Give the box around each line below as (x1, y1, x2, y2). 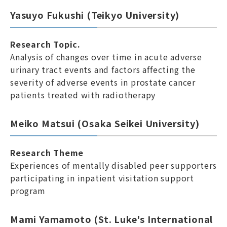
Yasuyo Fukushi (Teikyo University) (10, 8, 180, 21)
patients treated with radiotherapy (10, 89, 156, 101)
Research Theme (10, 146, 84, 159)
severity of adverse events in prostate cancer (10, 76, 196, 88)
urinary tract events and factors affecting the (10, 63, 196, 75)
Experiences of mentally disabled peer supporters (10, 159, 217, 171)
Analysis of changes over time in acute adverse (10, 51, 202, 63)
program (10, 184, 46, 197)
